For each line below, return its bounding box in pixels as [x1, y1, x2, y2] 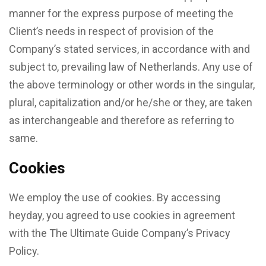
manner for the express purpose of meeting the [9, 7, 233, 20]
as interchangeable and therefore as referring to [9, 114, 234, 126]
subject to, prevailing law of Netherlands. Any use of [9, 61, 253, 73]
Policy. [9, 245, 39, 257]
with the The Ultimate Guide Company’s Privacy [9, 227, 230, 239]
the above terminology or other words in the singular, [9, 78, 255, 91]
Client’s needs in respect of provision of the [9, 25, 214, 37]
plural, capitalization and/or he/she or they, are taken [9, 96, 252, 109]
